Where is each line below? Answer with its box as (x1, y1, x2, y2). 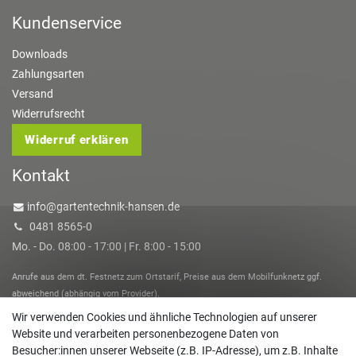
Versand (12, 87, 53, 100)
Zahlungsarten (12, 67, 84, 80)
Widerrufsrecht (12, 106, 85, 120)
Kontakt (12, 165, 70, 185)
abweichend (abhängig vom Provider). (12, 288, 160, 299)
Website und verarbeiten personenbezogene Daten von (12, 327, 279, 341)
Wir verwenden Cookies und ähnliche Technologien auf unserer (12, 311, 317, 324)
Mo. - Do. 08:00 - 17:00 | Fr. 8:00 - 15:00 (12, 239, 201, 253)
